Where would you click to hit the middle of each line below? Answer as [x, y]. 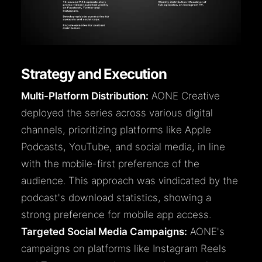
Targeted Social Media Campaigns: [104, 232]
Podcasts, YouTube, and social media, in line [123, 147]
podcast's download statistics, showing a [116, 198]
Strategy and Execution [94, 74]
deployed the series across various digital [117, 113]
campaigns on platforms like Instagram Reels [124, 249]
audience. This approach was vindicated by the [130, 181]
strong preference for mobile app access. [116, 215]
